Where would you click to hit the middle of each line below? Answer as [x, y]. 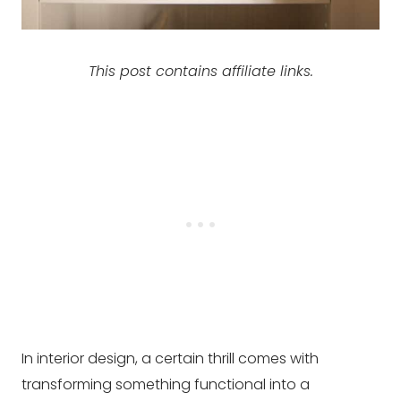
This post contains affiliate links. [200, 71]
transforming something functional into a [166, 384]
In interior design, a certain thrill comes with [170, 358]
